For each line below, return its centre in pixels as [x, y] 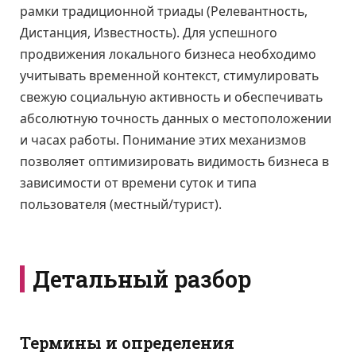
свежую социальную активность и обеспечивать [171, 97]
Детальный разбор [142, 279]
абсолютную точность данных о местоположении [176, 118]
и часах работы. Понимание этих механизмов [163, 139]
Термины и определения [127, 342]
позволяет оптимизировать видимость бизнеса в [174, 161]
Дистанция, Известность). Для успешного [149, 32]
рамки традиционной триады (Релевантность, [164, 11]
